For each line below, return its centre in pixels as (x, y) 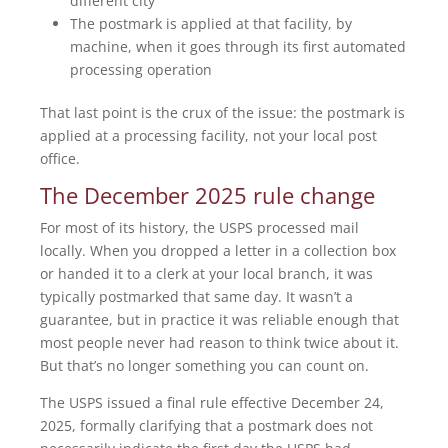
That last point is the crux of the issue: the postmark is (222, 113)
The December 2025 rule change (207, 195)
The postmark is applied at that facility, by (211, 24)
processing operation (141, 70)
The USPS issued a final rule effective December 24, (212, 403)
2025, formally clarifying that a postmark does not (206, 426)
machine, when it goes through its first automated (238, 47)
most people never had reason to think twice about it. (219, 343)
